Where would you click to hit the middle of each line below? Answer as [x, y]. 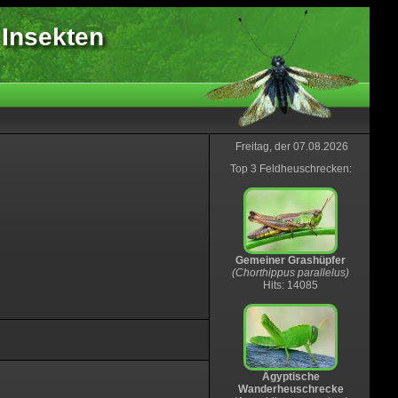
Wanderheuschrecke [291, 389]
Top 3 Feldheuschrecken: [291, 169]
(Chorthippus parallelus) [291, 273]
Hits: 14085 [291, 285]
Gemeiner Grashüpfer [291, 260]
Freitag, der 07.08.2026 [291, 147]
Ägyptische [291, 377]
